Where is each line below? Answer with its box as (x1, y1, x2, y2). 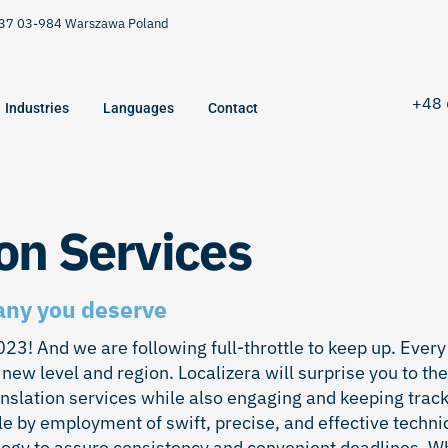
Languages (103, 100, 174, 116)
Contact (208, 100, 258, 116)
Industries (5, 100, 69, 116)
